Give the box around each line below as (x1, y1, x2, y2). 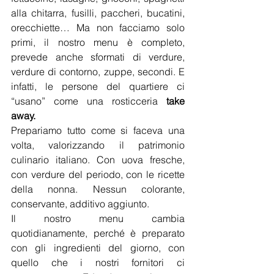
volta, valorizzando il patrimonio (11, 139, 185, 151)
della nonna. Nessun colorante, (11, 183, 185, 195)
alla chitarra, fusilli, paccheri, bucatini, (11, 7, 185, 19)
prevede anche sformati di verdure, (11, 51, 185, 63)
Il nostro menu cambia (11, 212, 185, 224)
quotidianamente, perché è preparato (11, 227, 185, 239)
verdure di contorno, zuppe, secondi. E (11, 65, 185, 78)
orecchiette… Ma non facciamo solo (11, 21, 185, 34)
